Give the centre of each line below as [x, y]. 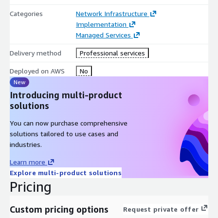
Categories [26, 13]
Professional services [112, 53]
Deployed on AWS [37, 71]
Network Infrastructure [111, 13]
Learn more [27, 162]
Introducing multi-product [66, 95]
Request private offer [161, 209]
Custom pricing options [59, 209]
